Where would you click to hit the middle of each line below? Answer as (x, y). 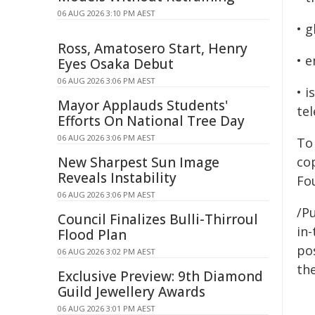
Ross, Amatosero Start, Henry (153, 49)
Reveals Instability (117, 178)
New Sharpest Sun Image (139, 162)
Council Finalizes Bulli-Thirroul (158, 219)
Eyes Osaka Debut (116, 64)
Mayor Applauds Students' (143, 105)
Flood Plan (92, 235)
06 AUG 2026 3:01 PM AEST (107, 308)
